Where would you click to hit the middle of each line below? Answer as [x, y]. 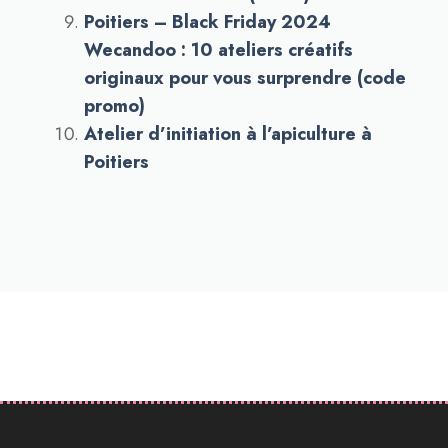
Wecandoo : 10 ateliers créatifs [218, 50]
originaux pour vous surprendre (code [245, 78]
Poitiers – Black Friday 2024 [207, 22]
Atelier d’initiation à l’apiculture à [228, 134]
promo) [114, 106]
